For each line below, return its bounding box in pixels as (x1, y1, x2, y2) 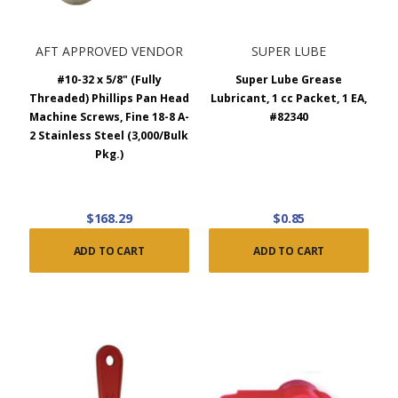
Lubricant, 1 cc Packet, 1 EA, (211, 90, 368, 106)
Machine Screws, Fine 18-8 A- (28, 108, 189, 124)
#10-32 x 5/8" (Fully (56, 71, 162, 87)
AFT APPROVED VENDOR (35, 42, 183, 60)
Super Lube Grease (235, 71, 343, 87)
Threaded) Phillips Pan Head (28, 90, 189, 106)
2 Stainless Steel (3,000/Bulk (29, 127, 189, 143)
